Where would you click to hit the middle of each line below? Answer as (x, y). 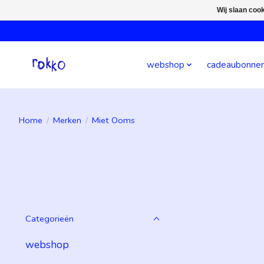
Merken (67, 120)
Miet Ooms (113, 120)
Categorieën (49, 219)
